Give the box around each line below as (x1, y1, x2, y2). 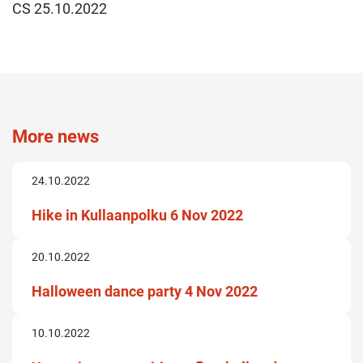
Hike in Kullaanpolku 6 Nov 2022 (32, 207, 243, 224)
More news (12, 126, 99, 147)
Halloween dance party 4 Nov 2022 (32, 283, 258, 300)
